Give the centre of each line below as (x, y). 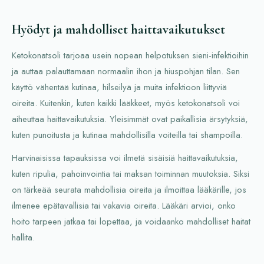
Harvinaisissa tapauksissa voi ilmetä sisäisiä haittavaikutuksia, (125, 158)
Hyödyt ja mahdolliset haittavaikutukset (118, 29)
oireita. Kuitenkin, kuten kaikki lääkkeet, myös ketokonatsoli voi (126, 103)
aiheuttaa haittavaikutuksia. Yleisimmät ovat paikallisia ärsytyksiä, (130, 119)
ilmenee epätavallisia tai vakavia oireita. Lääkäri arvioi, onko (124, 205)
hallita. (23, 237)
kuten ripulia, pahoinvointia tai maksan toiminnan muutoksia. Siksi (131, 174)
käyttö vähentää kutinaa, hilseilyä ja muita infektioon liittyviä (119, 87)
